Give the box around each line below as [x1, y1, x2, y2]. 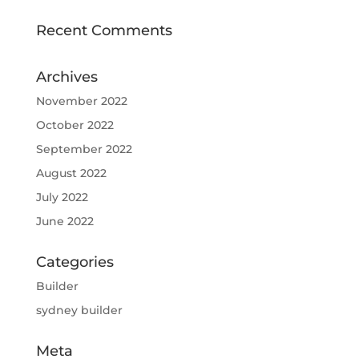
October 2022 [35, 118, 114, 132]
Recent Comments [35, 22, 172, 39]
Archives [35, 68, 98, 86]
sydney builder [35, 303, 123, 317]
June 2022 [35, 214, 94, 228]
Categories [35, 253, 114, 271]
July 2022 [35, 190, 88, 204]
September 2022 [35, 142, 132, 156]
